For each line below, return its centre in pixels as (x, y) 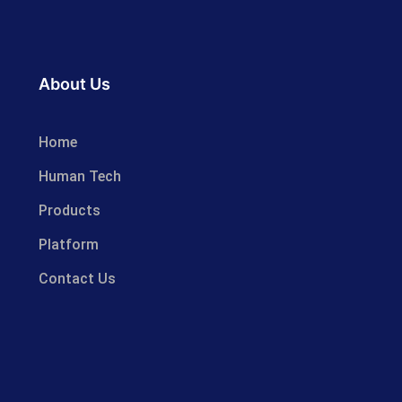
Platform (68, 244)
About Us (75, 83)
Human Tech (79, 176)
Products (69, 210)
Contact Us (77, 278)
